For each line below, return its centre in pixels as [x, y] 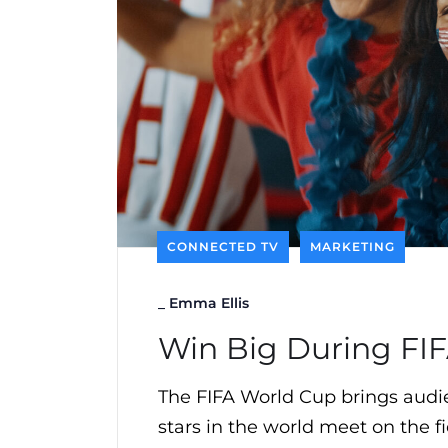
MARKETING [352, 247]
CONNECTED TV [223, 247]
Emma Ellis [209, 303]
